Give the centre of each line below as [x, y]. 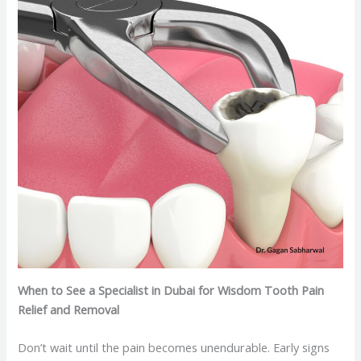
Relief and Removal [69, 309]
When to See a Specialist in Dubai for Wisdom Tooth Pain [171, 290]
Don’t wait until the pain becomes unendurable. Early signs [174, 348]
